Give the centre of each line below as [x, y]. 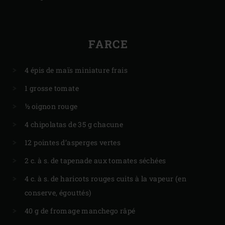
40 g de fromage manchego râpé [80, 210]
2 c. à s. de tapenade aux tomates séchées [95, 160]
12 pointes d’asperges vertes [73, 142]
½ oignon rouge [51, 106]
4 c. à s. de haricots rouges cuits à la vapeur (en [105, 178]
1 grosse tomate [52, 88]
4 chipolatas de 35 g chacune [74, 124]
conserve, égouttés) [58, 192]
